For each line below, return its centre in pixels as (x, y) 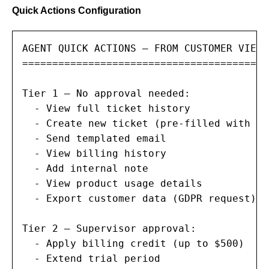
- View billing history (94, 153)
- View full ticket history (106, 108)
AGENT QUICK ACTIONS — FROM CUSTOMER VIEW (142, 48)
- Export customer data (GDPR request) (139, 198)
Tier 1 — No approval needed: (106, 93)
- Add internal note (85, 168)
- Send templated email (94, 138)
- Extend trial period (91, 258)
